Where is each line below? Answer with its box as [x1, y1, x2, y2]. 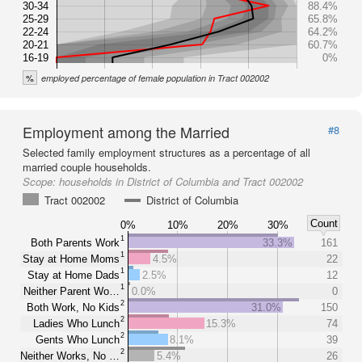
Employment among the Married [23, 121, 229, 142]
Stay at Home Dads [27, 268, 120, 281]
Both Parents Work [31, 236, 120, 249]
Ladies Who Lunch [33, 317, 120, 330]
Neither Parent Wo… [23, 284, 120, 297]
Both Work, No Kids [27, 301, 120, 314]
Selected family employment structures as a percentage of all [23, 145, 310, 160]
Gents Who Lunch [36, 333, 120, 346]
